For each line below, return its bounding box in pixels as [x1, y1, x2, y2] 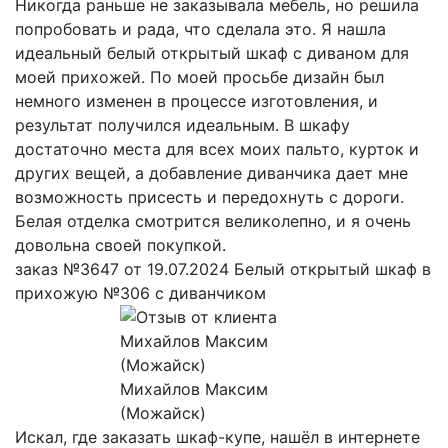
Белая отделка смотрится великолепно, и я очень [15, 211, 411, 232]
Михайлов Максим [119, 379, 268, 400]
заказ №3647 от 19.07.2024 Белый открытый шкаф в [15, 259, 431, 280]
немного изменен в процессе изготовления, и [15, 91, 378, 112]
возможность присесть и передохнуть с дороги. [15, 187, 404, 208]
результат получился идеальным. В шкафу [15, 115, 350, 136]
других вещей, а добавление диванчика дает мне [15, 163, 408, 184]
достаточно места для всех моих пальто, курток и [15, 139, 419, 160]
